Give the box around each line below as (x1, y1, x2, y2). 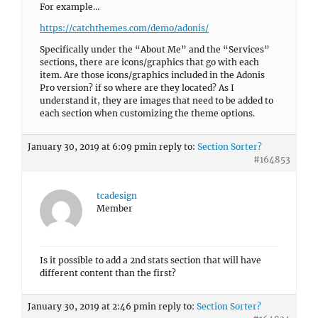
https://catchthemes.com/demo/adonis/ (40, 23, 209, 33)
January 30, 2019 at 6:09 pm (28, 141, 148, 152)
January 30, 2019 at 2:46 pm (28, 301, 148, 312)
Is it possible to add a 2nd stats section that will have (40, 255, 261, 265)
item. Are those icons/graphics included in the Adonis (40, 70, 265, 80)
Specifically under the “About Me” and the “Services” (40, 44, 270, 55)
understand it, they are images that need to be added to (40, 95, 273, 106)
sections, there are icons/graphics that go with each (40, 57, 259, 67)
